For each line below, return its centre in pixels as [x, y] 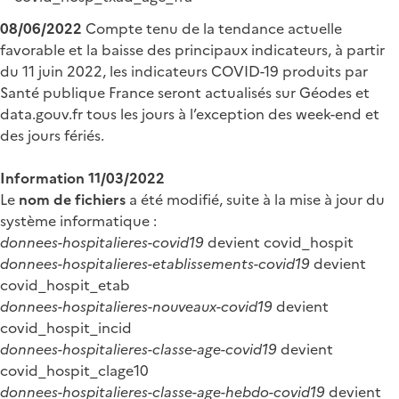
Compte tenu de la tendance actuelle [212, 28]
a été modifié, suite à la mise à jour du [255, 199]
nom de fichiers [72, 199]
